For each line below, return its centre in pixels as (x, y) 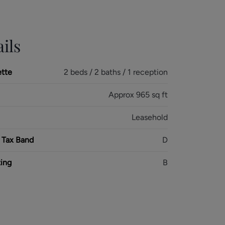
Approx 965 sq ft (138, 95)
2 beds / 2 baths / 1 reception (116, 72)
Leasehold (149, 117)
